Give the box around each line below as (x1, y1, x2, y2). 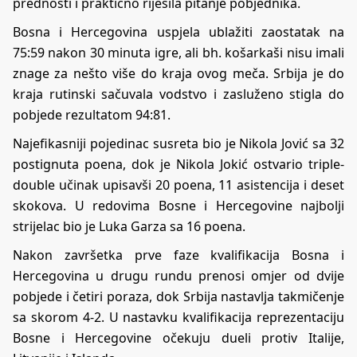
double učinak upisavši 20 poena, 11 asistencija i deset (13, 175, 344, 194)
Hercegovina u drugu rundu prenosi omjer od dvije (13, 266, 344, 284)
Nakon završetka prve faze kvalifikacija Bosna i (13, 245, 344, 264)
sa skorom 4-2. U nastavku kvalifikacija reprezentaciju (13, 308, 344, 326)
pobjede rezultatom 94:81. (13, 105, 171, 124)
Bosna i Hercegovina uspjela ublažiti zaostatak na (13, 22, 344, 41)
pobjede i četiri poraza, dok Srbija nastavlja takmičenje (13, 287, 344, 305)
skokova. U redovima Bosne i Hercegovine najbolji (13, 196, 344, 214)
